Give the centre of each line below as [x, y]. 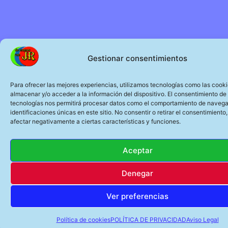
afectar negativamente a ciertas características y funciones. [95, 121]
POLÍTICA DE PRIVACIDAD [148, 220]
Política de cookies [83, 220]
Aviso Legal [202, 220]
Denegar [137, 173]
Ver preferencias [137, 196]
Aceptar [137, 150]
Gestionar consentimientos [137, 58]
